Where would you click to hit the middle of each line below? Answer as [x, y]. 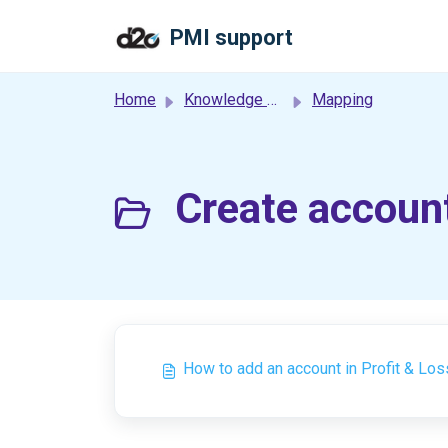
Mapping [342, 99]
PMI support [231, 37]
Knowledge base [225, 99]
